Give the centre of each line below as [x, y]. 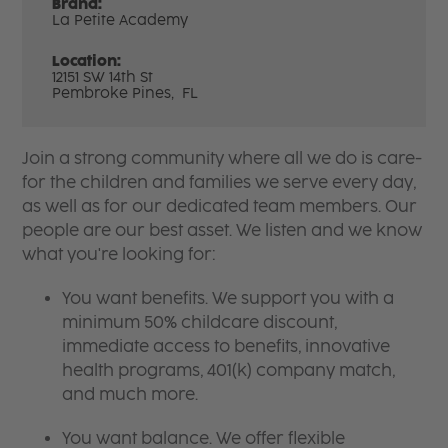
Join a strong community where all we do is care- [222, 158]
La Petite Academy [120, 20]
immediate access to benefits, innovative [226, 346]
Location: [87, 61]
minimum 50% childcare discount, [200, 322]
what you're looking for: [119, 254]
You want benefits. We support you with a [228, 298]
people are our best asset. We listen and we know [222, 230]
